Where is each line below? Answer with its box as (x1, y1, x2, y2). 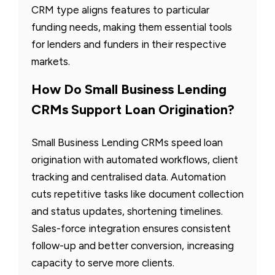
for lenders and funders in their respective (31, 38, 227, 51)
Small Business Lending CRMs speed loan (31, 136, 223, 149)
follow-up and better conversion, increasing (31, 239, 234, 252)
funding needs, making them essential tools (31, 21, 232, 34)
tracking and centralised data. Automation (31, 171, 226, 184)
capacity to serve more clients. (31, 257, 174, 269)
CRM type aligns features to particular (31, 4, 209, 17)
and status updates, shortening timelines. (31, 205, 223, 218)
